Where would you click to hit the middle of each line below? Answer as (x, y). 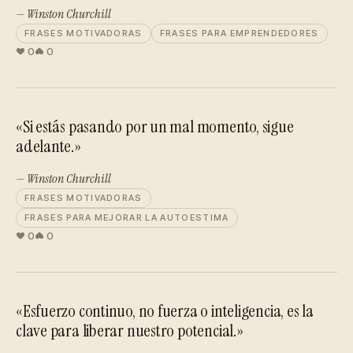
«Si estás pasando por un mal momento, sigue (155, 126)
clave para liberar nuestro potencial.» (130, 331)
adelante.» (48, 146)
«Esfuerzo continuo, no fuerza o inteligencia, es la (165, 311)
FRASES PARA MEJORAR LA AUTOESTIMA (127, 217)
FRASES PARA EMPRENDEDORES (239, 33)
